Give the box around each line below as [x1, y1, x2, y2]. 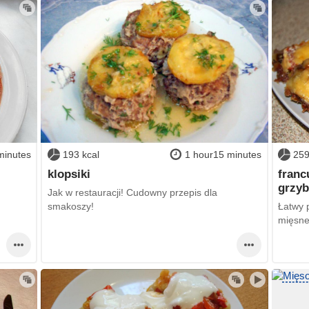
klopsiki [47, 167, 90, 180]
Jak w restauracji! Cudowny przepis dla [47, 187, 217, 198]
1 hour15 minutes [185, 149, 262, 160]
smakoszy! [47, 201, 94, 212]
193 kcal [62, 149, 99, 160]
